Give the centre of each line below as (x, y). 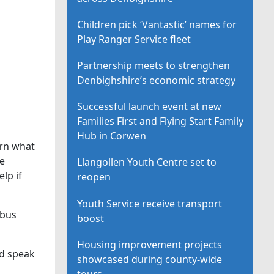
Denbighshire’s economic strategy (157, 80)
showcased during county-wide (150, 259)
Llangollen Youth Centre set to (147, 162)
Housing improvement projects (150, 244)
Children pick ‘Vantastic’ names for (157, 24)
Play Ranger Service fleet (134, 39)
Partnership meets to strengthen (154, 66)
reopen (94, 177)
